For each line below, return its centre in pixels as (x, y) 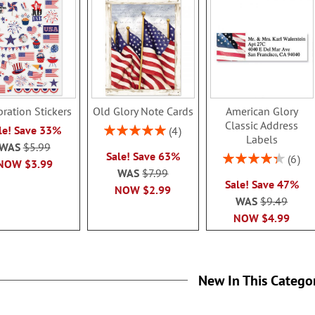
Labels (262, 139)
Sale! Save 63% (143, 156)
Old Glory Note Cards (143, 111)
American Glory (262, 111)
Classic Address (262, 125)
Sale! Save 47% (262, 184)
